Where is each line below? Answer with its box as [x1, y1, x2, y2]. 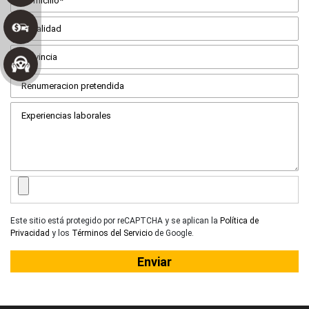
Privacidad [10, 228, 50, 239]
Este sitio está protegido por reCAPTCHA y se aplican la [10, 216, 220, 226]
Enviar [137, 255, 172, 270]
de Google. [152, 228, 194, 239]
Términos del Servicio [72, 228, 152, 239]
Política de [220, 216, 259, 226]
